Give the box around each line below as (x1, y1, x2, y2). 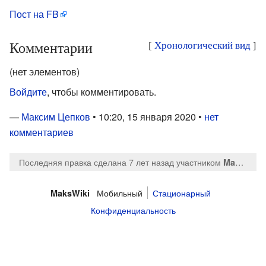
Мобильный (97, 186, 142, 199)
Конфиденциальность (90, 204, 176, 217)
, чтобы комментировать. (47, 85, 156, 99)
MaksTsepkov (223, 156, 235, 168)
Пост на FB (9, 7, 59, 21)
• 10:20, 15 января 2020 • (90, 110, 204, 123)
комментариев (9, 125, 74, 139)
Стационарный (153, 186, 211, 199)
